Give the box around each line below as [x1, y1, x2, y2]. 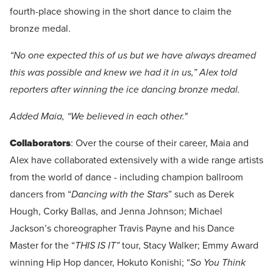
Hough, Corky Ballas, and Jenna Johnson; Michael [10, 205, 222, 218]
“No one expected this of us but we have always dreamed [10, 49, 256, 62]
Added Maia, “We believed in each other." [10, 110, 187, 123]
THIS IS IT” [75, 239, 119, 252]
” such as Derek [168, 188, 234, 201]
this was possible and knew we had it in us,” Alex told [10, 66, 237, 79]
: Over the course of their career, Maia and [71, 137, 249, 150]
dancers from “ [10, 188, 71, 201]
